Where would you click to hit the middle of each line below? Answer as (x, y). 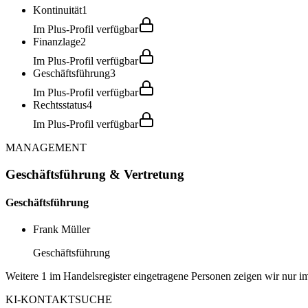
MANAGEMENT (46, 147)
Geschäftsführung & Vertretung (95, 174)
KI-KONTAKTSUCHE (59, 300)
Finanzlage (57, 41)
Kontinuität (57, 10)
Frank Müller (62, 230)
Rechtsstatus (60, 104)
